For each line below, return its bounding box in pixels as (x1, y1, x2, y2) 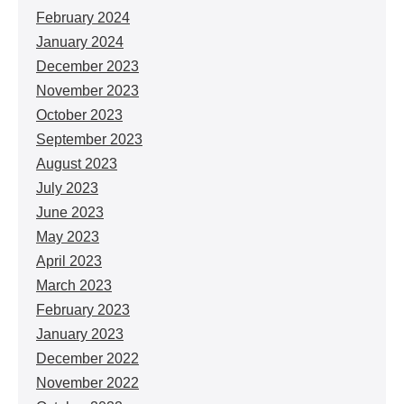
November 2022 (36, 375, 139, 390)
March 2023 (36, 278, 112, 293)
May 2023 (36, 229, 99, 244)
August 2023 (36, 156, 117, 171)
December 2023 (36, 59, 139, 74)
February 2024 (36, 10, 130, 25)
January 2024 (36, 34, 124, 50)
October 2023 (36, 107, 123, 123)
